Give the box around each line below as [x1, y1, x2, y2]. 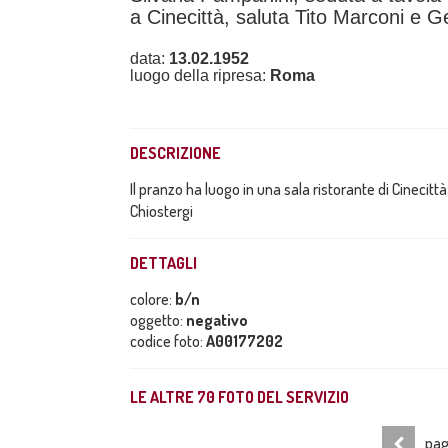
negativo [186, 310, 248, 330]
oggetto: [130, 310, 186, 330]
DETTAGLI [130, 253, 197, 273]
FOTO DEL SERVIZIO [215, 387, 349, 407]
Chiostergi [130, 201, 193, 221]
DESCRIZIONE [130, 143, 221, 163]
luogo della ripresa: [130, 67, 270, 84]
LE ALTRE [130, 387, 197, 407]
